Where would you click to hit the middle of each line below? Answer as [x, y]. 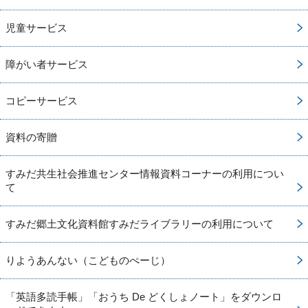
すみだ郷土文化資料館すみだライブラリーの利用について [140, 224]
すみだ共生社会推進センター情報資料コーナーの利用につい [145, 174]
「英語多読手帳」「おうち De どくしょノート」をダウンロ [144, 297]
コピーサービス [42, 101]
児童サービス [36, 28]
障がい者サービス [47, 65]
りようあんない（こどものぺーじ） [88, 261]
